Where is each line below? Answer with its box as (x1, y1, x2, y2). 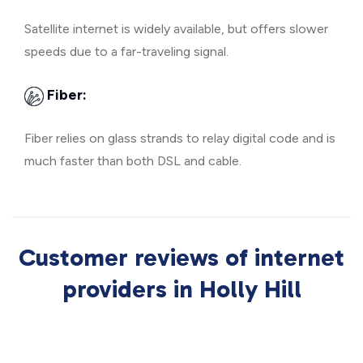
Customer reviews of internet (19, 243, 344, 272)
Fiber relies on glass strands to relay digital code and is (24, 130, 335, 146)
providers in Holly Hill (62, 275, 301, 304)
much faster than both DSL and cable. (24, 153, 241, 169)
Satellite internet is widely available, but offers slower (24, 21, 328, 36)
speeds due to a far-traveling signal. (24, 44, 228, 59)
